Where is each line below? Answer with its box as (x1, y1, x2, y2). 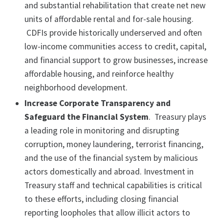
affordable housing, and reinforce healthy (24, 68, 174, 80)
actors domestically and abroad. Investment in (24, 166, 194, 177)
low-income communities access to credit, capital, (24, 41, 206, 52)
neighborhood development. (24, 82, 128, 93)
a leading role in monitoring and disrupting (24, 125, 179, 136)
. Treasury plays (149, 111, 206, 123)
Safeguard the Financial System (24, 111, 149, 123)
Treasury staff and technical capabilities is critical (24, 180, 202, 191)
